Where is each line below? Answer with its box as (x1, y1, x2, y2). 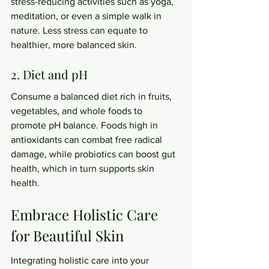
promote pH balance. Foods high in (11, 120, 160, 130)
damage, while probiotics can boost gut (11, 149, 178, 159)
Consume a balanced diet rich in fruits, (11, 91, 174, 101)
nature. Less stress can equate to (11, 25, 150, 35)
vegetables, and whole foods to (11, 106, 145, 116)
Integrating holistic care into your (11, 255, 151, 265)
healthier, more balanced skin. (11, 40, 137, 50)
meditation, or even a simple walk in (11, 11, 164, 21)
